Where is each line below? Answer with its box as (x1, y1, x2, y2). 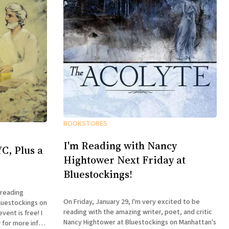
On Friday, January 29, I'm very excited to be (63, 197, 200, 208)
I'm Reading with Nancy (63, 138, 177, 153)
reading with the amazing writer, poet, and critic (63, 207, 212, 218)
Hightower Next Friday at (63, 152, 186, 167)
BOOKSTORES (63, 119, 107, 129)
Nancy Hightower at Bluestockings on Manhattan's (63, 217, 216, 228)
